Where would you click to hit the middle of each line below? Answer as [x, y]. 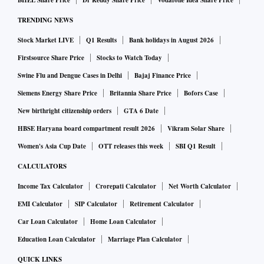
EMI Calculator [40, 204]
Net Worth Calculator [200, 187]
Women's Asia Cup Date [52, 146]
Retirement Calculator [162, 204]
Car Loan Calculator [48, 222]
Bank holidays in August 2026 [171, 40]
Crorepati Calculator [126, 187]
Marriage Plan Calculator [145, 240]
